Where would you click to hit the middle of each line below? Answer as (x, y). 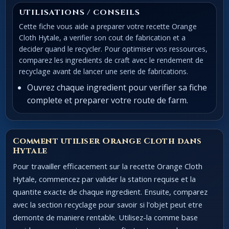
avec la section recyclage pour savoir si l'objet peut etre (107, 204)
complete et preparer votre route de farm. (108, 100)
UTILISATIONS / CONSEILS (79, 13)
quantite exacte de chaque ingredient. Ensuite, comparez (110, 191)
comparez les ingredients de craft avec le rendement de (111, 60)
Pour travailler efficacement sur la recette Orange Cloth (107, 166)
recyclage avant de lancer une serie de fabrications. (103, 71)
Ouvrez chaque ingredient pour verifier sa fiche (117, 88)
